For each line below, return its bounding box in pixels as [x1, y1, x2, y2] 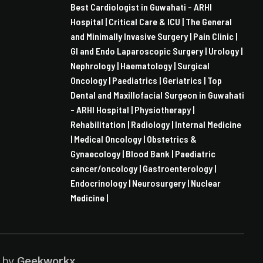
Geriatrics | [163, 75, 207, 86]
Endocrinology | [70, 177, 132, 188]
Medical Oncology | [74, 133, 147, 144]
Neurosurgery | [132, 177, 191, 188]
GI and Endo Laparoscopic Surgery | [70, 45, 208, 56]
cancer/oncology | [70, 163, 143, 174]
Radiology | [131, 119, 175, 130]
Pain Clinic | [193, 31, 237, 42]
